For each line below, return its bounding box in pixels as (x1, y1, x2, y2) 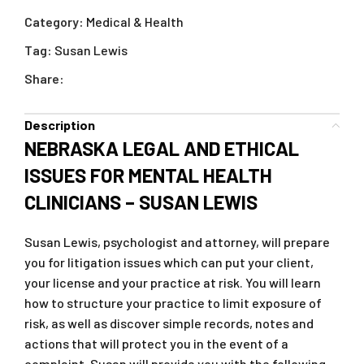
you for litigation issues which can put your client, (24, 254, 314, 271)
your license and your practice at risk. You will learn (24, 275, 321, 291)
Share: (24, 71, 64, 87)
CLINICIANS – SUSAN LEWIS (24, 190, 258, 214)
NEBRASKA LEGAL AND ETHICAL (24, 136, 299, 161)
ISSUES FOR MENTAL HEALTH (24, 163, 272, 188)
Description (24, 117, 95, 133)
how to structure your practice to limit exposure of (24, 295, 322, 311)
